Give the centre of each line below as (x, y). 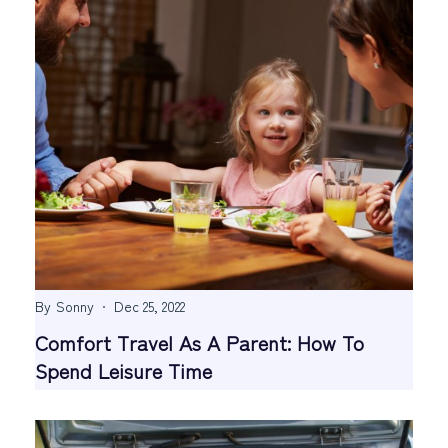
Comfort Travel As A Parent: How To (199, 343)
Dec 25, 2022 (149, 306)
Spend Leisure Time (123, 371)
